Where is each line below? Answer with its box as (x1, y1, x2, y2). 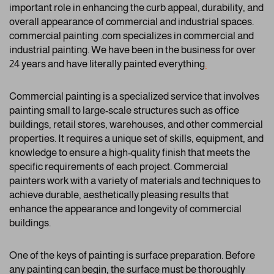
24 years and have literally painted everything (9, 58, 205, 70)
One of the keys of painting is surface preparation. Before (9, 250, 255, 261)
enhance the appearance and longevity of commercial (9, 203, 242, 215)
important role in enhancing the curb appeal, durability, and (9, 2, 264, 13)
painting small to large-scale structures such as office (9, 105, 239, 116)
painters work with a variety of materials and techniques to (9, 175, 261, 187)
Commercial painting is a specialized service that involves (9, 91, 259, 102)
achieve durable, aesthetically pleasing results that (9, 189, 229, 201)
